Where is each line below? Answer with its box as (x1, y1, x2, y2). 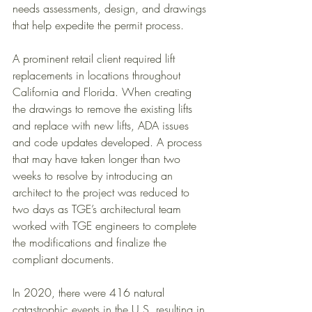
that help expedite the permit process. (13, 17, 187, 33)
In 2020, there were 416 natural (13, 284, 168, 300)
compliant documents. (13, 251, 121, 267)
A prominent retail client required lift (13, 50, 178, 66)
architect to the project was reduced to (13, 184, 193, 200)
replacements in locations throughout (13, 67, 184, 83)
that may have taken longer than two (13, 150, 184, 166)
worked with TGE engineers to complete (13, 217, 200, 233)
